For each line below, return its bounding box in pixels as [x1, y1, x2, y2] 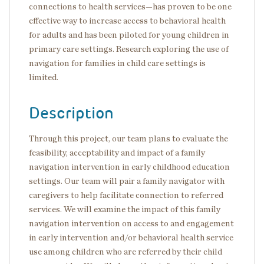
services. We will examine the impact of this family [29, 205, 220, 214]
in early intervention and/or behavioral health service [29, 233, 233, 242]
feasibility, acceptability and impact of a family [29, 148, 205, 157]
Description [29, 103, 114, 123]
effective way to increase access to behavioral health [29, 16, 226, 25]
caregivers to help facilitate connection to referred [29, 191, 223, 200]
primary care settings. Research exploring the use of [29, 45, 229, 54]
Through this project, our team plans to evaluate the [29, 134, 228, 143]
